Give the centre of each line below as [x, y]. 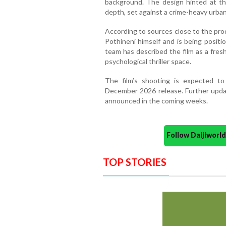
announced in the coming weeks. [156, 100]
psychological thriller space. [148, 61]
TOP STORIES [134, 162]
